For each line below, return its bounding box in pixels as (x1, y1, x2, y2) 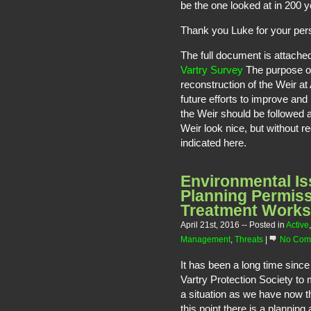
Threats (235, 235, 263, 244)
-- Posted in (242, 220, 286, 230)
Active (286, 220, 309, 230)
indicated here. (180, 137, 246, 149)
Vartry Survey (180, 64, 243, 76)
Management (180, 235, 230, 244)
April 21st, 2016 (180, 220, 242, 230)
